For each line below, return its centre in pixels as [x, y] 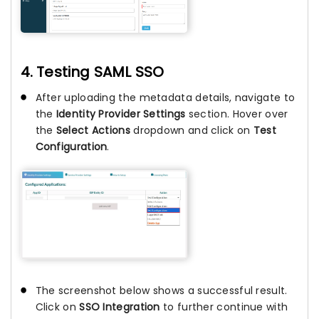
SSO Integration [120, 307]
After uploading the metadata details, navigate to [165, 97]
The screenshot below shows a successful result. [161, 291]
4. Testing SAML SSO [92, 72]
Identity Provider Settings [121, 114]
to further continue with [224, 307]
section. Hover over [237, 114]
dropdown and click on [192, 130]
